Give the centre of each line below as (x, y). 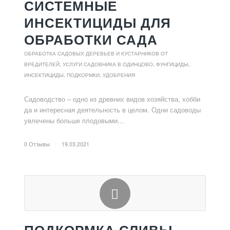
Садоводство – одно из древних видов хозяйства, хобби (112, 99)
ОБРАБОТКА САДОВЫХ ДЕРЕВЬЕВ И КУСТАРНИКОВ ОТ (96, 53)
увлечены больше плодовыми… (74, 120)
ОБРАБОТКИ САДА (91, 40)
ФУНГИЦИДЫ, (173, 64)
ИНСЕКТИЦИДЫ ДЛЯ (97, 23)
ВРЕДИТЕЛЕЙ (42, 64)
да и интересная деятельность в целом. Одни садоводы (112, 110)
